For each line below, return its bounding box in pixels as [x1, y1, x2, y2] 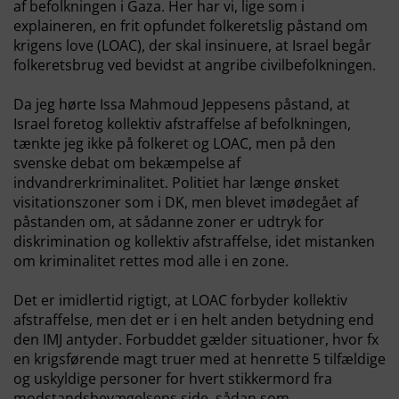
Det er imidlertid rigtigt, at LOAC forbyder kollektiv [13, 290, 347, 310]
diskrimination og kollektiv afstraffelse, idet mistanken [13, 232, 375, 251]
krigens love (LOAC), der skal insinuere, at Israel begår [13, 36, 371, 55]
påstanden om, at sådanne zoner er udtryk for [13, 212, 324, 232]
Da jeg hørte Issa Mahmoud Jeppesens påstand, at [13, 94, 350, 114]
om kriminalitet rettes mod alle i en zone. [13, 251, 289, 271]
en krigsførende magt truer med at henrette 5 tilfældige [13, 349, 386, 369]
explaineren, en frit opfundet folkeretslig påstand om [13, 16, 368, 36]
